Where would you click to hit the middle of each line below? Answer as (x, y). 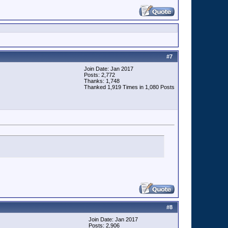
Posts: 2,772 (99, 75)
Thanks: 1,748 (102, 81)
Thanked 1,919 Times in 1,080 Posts (129, 87)
